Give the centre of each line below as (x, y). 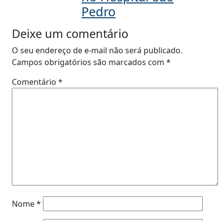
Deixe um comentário (70, 34)
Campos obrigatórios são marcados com (89, 62)
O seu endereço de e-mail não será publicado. (97, 50)
